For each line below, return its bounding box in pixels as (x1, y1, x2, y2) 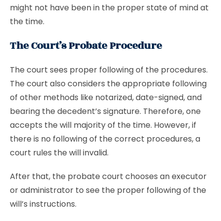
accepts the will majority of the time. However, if (10, 119, 196, 131)
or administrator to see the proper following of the (10, 184, 206, 196)
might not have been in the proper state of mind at (10, 2, 209, 13)
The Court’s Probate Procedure (10, 38, 162, 53)
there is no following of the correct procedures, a (10, 133, 200, 145)
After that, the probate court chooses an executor (10, 171, 207, 182)
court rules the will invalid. (10, 147, 109, 158)
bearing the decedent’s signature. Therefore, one (10, 106, 201, 117)
